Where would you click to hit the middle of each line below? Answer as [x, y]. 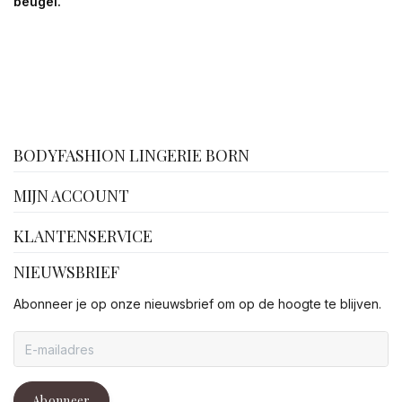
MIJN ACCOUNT [71, 196]
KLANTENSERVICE [83, 236]
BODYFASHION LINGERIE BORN [131, 156]
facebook [211, 132]
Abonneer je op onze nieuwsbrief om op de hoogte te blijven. [197, 304]
